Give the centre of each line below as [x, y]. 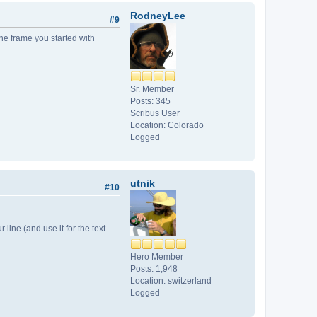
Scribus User [155, 113]
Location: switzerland [171, 281]
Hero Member [157, 257]
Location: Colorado [167, 125]
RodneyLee [158, 15]
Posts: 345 [150, 101]
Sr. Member [152, 89]
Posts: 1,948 [154, 269]
